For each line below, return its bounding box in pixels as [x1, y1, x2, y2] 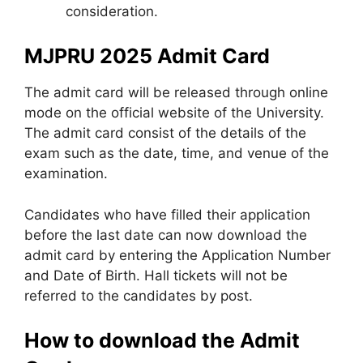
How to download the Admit [24, 328, 300, 352]
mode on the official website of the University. [24, 105, 324, 121]
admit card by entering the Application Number [24, 246, 331, 263]
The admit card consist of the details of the [24, 125, 306, 141]
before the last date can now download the [24, 226, 307, 243]
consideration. [66, 2, 158, 19]
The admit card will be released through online [24, 84, 328, 100]
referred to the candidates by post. [24, 287, 253, 304]
